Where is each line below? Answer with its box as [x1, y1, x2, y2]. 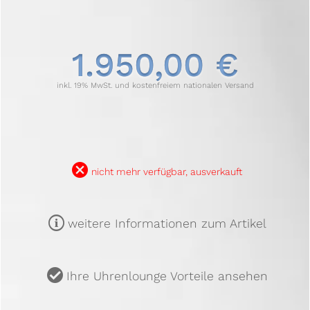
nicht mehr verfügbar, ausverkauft [91, 165, 242, 177]
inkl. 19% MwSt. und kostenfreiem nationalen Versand [56, 80, 254, 90]
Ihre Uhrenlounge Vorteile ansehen [66, 268, 268, 283]
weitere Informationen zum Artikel [67, 216, 266, 230]
